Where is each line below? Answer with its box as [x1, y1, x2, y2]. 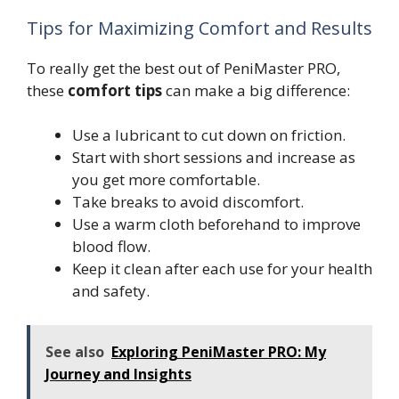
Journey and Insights [45, 363, 191, 384]
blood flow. [72, 236, 151, 257]
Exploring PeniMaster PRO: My [111, 341, 326, 362]
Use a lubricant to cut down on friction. [72, 125, 346, 146]
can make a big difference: [162, 79, 350, 101]
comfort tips [68, 79, 162, 101]
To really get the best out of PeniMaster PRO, [27, 57, 340, 78]
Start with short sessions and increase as [72, 147, 355, 168]
